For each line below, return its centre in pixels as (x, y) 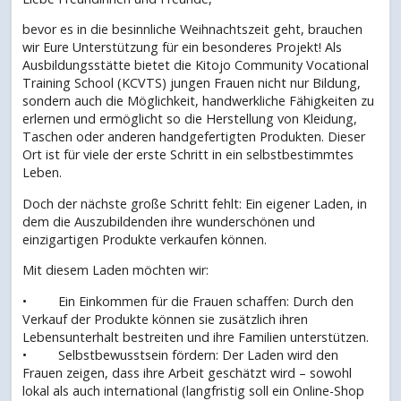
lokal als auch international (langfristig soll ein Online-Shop (193, 390)
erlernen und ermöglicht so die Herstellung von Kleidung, (190, 119)
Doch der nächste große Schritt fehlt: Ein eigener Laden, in (195, 203)
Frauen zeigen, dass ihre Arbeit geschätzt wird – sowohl (187, 372)
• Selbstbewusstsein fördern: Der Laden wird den (180, 354)
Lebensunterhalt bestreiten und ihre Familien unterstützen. (196, 337)
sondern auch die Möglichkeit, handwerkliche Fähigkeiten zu (198, 101)
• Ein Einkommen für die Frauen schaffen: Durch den (188, 301)
